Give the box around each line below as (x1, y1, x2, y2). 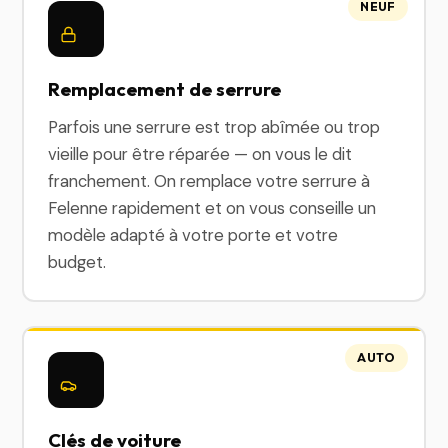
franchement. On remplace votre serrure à (48, 170, 371, 192)
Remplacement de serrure (48, 77, 282, 101)
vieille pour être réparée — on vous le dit (48, 143, 353, 165)
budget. (48, 251, 107, 273)
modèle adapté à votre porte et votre (48, 224, 339, 246)
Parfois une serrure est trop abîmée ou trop (48, 116, 381, 138)
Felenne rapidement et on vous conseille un (48, 197, 377, 219)
